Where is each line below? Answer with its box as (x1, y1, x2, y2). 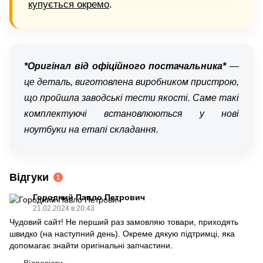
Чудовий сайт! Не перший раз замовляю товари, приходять (9, 217, 238, 227)
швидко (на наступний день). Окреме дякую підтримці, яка (9, 228, 235, 238)
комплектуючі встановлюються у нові (24, 108, 239, 119)
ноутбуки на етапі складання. (24, 124, 159, 134)
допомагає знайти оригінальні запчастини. (9, 240, 173, 250)
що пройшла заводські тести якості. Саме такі (24, 92, 239, 103)
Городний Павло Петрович (33, 192, 145, 202)
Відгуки (9, 171, 49, 183)
